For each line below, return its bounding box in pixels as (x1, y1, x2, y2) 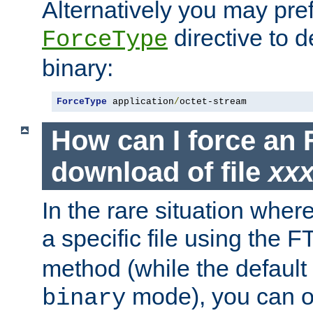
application (107, 96, 174, 107)
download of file (50, 156, 268, 187)
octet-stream (180, 96, 247, 107)
